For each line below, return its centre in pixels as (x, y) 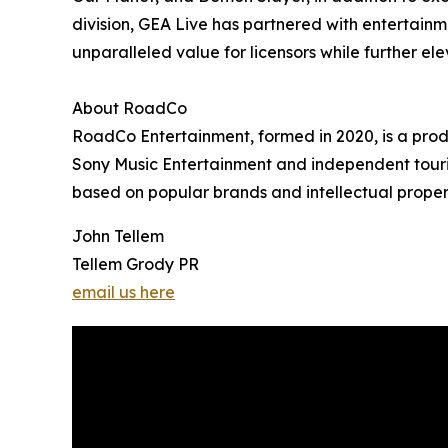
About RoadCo (129, 107)
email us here (123, 291)
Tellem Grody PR (135, 263)
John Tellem (118, 235)
